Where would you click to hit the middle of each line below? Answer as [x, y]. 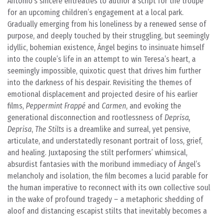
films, [17, 106]
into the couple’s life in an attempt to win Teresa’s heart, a [101, 59]
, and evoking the [154, 106]
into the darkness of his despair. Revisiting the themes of [100, 82]
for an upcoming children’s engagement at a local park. [95, 12]
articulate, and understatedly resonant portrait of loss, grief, [105, 141]
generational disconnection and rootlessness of [86, 118]
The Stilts [50, 129]
